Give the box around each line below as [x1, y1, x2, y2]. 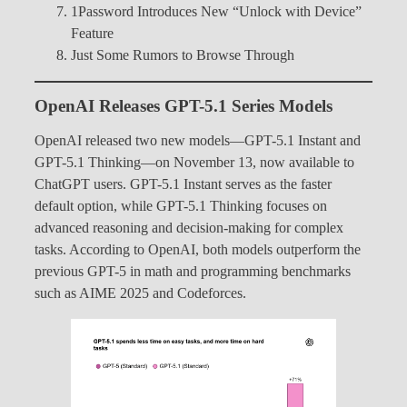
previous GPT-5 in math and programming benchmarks [35, 263, 351, 280]
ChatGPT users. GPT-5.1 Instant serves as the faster [35, 175, 332, 193]
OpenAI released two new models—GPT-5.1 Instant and [35, 132, 361, 149]
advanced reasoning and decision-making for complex [35, 219, 343, 236]
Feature [71, 25, 114, 43]
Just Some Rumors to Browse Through [71, 47, 294, 65]
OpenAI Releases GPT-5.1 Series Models [35, 96, 333, 115]
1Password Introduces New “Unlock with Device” [71, 4, 362, 21]
